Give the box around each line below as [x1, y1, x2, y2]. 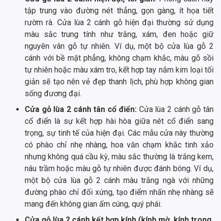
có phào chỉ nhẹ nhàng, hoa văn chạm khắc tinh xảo [25, 140, 214, 150]
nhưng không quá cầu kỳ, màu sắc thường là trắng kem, [25, 152, 214, 162]
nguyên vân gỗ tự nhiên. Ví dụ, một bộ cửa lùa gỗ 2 [25, 41, 214, 51]
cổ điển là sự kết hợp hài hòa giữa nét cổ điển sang [25, 116, 214, 126]
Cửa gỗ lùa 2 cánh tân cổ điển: [25, 105, 137, 114]
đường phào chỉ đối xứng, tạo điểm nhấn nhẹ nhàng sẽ [25, 187, 214, 197]
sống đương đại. [25, 89, 81, 99]
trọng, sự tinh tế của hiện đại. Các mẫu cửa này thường [25, 128, 214, 138]
